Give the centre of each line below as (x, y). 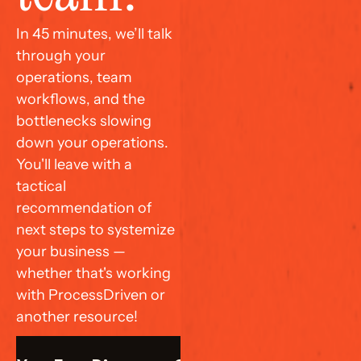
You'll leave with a (74, 164)
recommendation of (84, 208)
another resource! (77, 317)
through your (61, 56)
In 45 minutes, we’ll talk (94, 34)
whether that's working (93, 273)
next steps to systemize (95, 230)
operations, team (74, 77)
